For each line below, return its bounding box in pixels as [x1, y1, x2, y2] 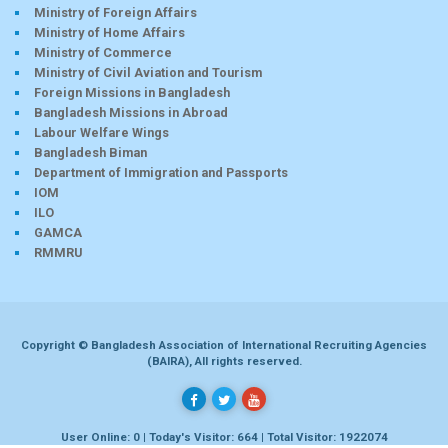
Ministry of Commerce [34, 44, 172, 60]
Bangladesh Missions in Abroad [34, 104, 228, 120]
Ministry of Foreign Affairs [34, 4, 197, 20]
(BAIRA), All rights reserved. [146, 353, 302, 368]
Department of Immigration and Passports [34, 164, 288, 180]
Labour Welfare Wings [34, 124, 169, 140]
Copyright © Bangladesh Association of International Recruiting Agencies [21, 337, 427, 352]
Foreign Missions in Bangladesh [34, 84, 230, 100]
